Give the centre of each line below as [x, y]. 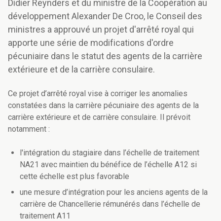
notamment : [29, 129]
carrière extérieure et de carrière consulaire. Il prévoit [99, 117]
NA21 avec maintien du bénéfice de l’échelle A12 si [108, 165]
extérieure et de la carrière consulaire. [81, 70]
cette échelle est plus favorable [74, 177]
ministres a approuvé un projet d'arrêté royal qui [101, 30]
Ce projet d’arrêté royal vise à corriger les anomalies [98, 94]
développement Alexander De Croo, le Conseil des [105, 16]
